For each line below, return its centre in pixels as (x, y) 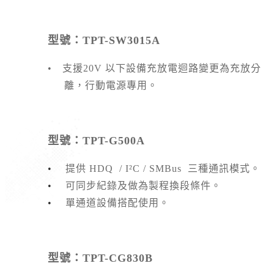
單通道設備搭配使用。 (117, 203)
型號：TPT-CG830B (100, 258)
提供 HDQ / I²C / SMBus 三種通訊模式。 (163, 169)
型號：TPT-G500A (96, 141)
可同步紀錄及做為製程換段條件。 (143, 186)
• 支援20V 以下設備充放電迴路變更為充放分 (154, 68)
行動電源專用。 (121, 86)
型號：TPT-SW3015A (104, 41)
